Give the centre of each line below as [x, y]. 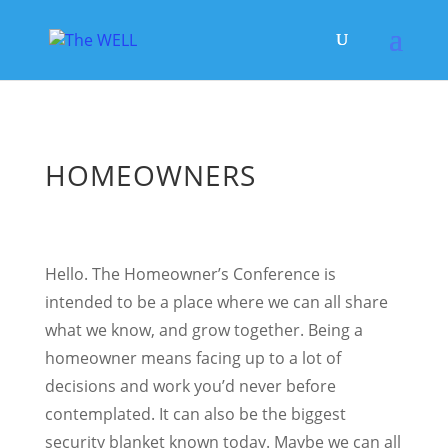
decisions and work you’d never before [190, 386]
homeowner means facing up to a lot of [192, 358]
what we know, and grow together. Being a [203, 330]
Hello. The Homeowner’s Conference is [190, 274]
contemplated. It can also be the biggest [195, 414]
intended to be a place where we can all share [216, 302]
